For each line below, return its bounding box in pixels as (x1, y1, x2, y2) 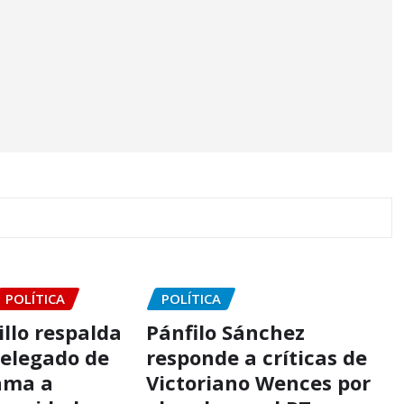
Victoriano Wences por (145, 368, 371, 396)
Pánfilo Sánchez (145, 317, 305, 345)
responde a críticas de (145, 343, 367, 371)
